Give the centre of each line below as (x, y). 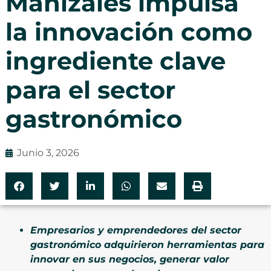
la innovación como (129, 31)
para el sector (90, 90)
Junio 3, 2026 (48, 152)
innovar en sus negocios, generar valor (130, 259)
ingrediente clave (115, 60)
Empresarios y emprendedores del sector (136, 230)
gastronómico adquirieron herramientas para (147, 244)
